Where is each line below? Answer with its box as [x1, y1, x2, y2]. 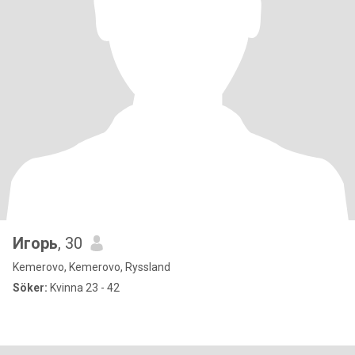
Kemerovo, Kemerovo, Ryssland [13, 261, 170, 273]
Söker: [13, 281, 48, 294]
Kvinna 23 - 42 [48, 281, 120, 294]
